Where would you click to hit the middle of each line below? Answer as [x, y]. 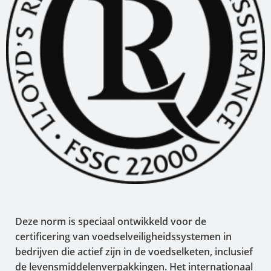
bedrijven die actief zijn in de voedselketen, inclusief [134, 252]
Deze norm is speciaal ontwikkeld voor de [111, 222]
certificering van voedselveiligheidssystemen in [123, 237]
